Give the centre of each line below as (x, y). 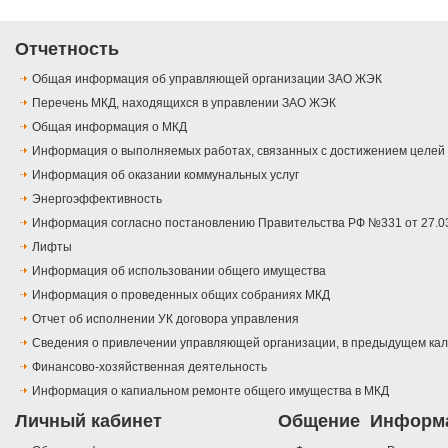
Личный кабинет (88, 421)
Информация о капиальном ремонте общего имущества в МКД (210, 391)
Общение (319, 421)
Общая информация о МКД (109, 127)
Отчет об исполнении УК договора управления (165, 319)
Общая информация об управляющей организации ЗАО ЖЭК (207, 79)
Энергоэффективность (97, 199)
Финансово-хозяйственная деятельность (149, 367)
